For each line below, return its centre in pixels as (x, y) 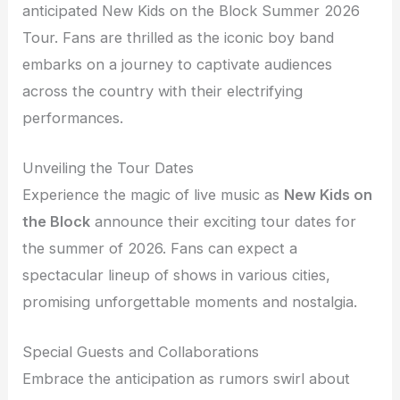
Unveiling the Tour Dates (108, 168)
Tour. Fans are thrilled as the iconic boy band (179, 37)
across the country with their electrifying (163, 91)
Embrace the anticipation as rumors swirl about (187, 379)
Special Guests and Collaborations (141, 352)
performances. (73, 117)
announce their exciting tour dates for (224, 222)
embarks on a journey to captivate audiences (178, 64)
